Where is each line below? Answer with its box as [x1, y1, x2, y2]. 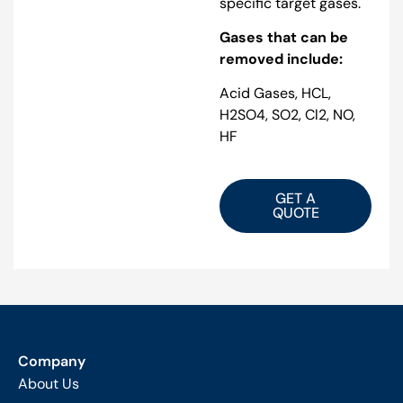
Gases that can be [219, 28, 348, 48]
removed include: [219, 49, 343, 69]
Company [18, 351, 85, 371]
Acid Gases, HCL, [219, 84, 331, 103]
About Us [18, 373, 79, 393]
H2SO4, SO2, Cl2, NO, [219, 105, 355, 125]
